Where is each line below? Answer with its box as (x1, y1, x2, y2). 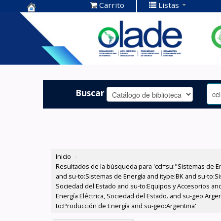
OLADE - (27, 43, 64, 57)
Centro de (27, 13, 73, 26)
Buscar (75, 86, 105, 99)
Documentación (27, 28, 100, 41)
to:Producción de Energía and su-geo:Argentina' (56, 201, 197, 211)
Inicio (56, 152, 72, 161)
